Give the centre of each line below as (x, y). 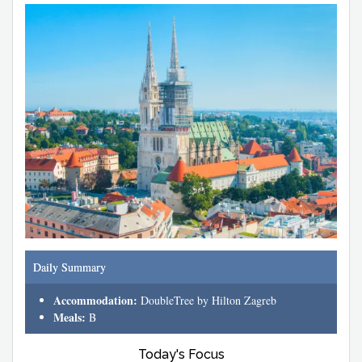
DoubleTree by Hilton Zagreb (207, 300)
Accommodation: (95, 300)
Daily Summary (69, 267)
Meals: (71, 317)
